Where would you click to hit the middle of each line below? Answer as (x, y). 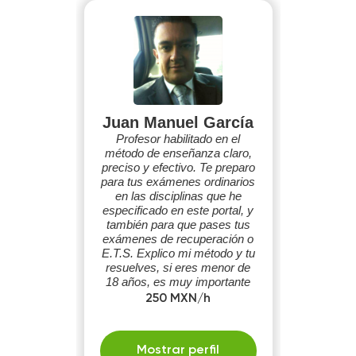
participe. (178, 310)
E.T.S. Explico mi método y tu (178, 253)
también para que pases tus (178, 224)
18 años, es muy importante (178, 282)
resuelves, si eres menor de (178, 267)
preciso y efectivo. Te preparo (178, 167)
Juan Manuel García (178, 122)
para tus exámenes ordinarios (178, 182)
